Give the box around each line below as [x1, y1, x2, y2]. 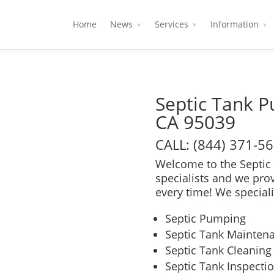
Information [210, 18, 259, 30]
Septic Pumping [165, 211, 246, 226]
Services [155, 18, 188, 30]
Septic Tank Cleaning [165, 243, 272, 257]
